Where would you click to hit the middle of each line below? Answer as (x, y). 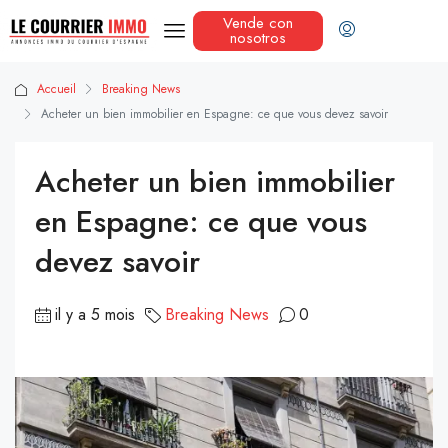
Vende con (257, 23)
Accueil (56, 89)
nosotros (257, 38)
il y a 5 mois (95, 315)
